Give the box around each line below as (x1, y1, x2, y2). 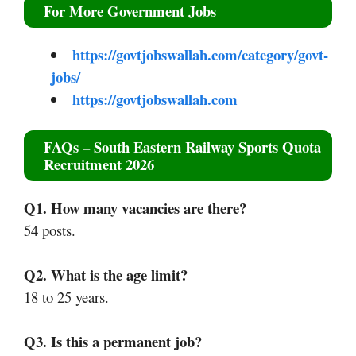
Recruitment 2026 (44, 153, 154, 176)
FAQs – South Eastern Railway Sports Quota (44, 136, 321, 158)
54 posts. (24, 220, 75, 241)
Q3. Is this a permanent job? (24, 331, 202, 353)
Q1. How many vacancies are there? (24, 197, 246, 219)
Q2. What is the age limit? (24, 264, 188, 286)
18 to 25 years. (24, 287, 109, 308)
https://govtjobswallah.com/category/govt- (72, 43, 328, 65)
